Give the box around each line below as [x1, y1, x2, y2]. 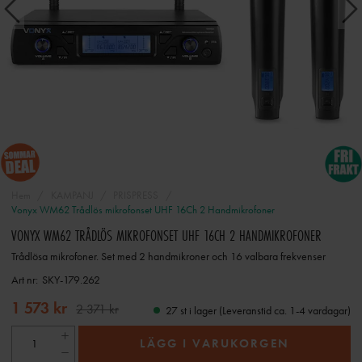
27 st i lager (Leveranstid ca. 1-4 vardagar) [166, 302, 351, 318]
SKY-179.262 [42, 272, 100, 288]
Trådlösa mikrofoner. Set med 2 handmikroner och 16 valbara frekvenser [11, 249, 326, 263]
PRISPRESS [113, 189, 159, 202]
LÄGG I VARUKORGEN [140, 335, 289, 352]
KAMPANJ [50, 189, 94, 202]
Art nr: [11, 272, 38, 288]
